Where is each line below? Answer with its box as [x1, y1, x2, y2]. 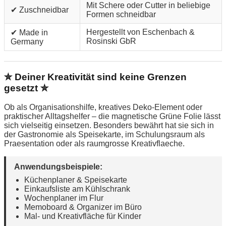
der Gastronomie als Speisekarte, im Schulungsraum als [4, 130, 205, 139]
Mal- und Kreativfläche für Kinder [24, 212, 141, 221]
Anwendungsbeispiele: [14, 162, 102, 172]
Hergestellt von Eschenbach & [86, 27, 195, 36]
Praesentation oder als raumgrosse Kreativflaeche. [4, 139, 185, 148]
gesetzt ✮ [4, 82, 48, 93]
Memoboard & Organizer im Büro [24, 203, 142, 212]
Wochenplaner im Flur [24, 194, 103, 203]
